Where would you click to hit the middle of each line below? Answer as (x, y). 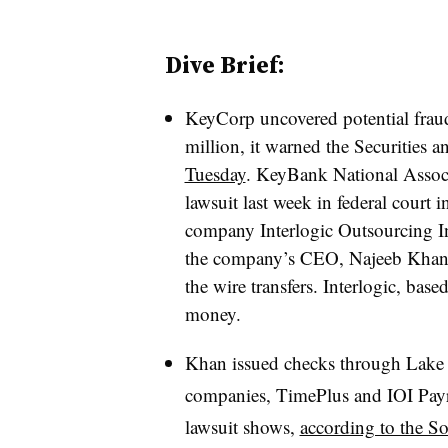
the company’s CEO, (266, 257)
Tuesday (215, 173)
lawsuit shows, (242, 426)
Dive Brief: (224, 64)
